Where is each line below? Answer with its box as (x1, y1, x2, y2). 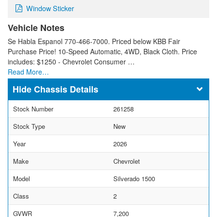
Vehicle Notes (8, 21, 64, 34)
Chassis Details (34, 82, 98, 95)
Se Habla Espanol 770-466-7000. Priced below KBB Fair (8, 36, 180, 46)
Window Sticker (26, 2, 74, 13)
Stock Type (13, 121, 45, 131)
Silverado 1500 (113, 173, 155, 183)
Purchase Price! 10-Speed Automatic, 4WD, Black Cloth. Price (8, 46, 197, 56)
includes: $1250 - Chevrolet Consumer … (8, 56, 135, 66)
